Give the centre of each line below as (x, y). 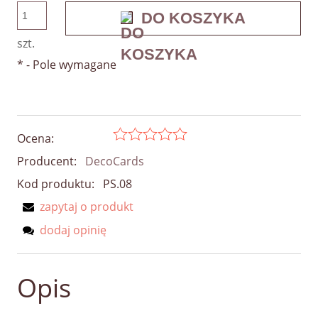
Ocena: (35, 139)
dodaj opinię (73, 230)
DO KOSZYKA (193, 18)
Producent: (48, 161)
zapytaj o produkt (87, 207)
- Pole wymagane (70, 65)
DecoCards (115, 161)
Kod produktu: (56, 184)
